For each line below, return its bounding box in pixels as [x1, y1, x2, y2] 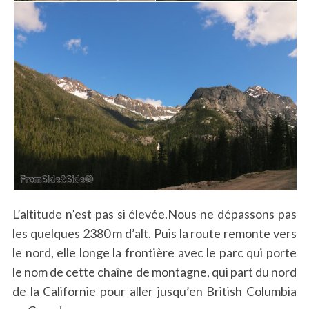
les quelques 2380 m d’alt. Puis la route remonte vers [12, 226, 297, 241]
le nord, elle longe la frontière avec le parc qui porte [12, 245, 297, 261]
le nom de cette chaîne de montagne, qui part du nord [12, 264, 297, 280]
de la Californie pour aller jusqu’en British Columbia [12, 283, 297, 299]
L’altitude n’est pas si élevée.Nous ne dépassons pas [12, 206, 297, 222]
